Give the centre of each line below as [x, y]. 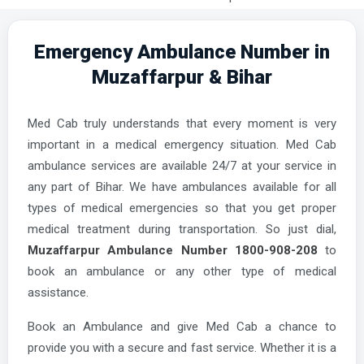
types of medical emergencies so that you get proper [182, 208]
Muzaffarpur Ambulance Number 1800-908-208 [172, 251]
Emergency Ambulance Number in [182, 52]
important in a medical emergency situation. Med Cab [182, 145]
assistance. [58, 293]
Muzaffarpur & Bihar [182, 77]
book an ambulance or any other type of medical [182, 272]
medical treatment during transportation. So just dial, [182, 230]
